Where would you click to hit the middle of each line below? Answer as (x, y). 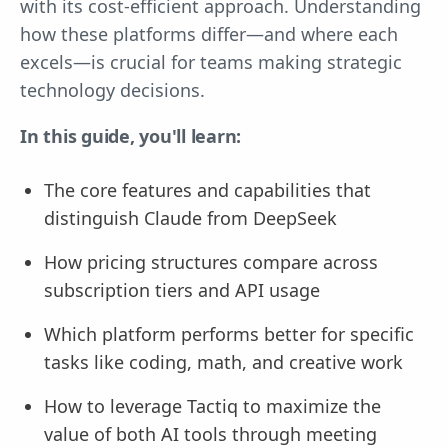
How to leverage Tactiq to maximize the (212, 406)
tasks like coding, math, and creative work (223, 362)
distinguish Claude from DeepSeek (190, 218)
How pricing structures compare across (211, 262)
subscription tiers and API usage (182, 290)
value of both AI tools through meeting (210, 434)
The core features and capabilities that (207, 190)
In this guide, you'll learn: (130, 136)
